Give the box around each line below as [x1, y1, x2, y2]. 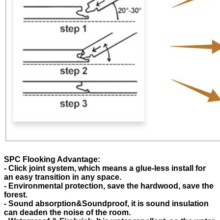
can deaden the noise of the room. [4, 208, 131, 217]
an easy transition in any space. [4, 173, 121, 182]
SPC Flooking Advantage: [4, 155, 100, 164]
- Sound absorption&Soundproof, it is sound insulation [4, 199, 209, 208]
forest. [4, 191, 27, 199]
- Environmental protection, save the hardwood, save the [4, 182, 214, 191]
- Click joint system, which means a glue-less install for [4, 164, 206, 173]
